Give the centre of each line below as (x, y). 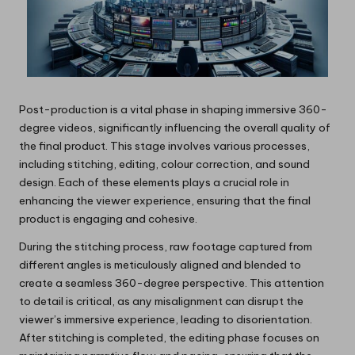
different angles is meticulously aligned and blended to (160, 265)
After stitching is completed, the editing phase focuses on (169, 338)
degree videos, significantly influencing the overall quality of (175, 128)
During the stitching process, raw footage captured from (166, 247)
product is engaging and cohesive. (108, 219)
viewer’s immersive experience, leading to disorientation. (166, 320)
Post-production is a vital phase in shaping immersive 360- (173, 110)
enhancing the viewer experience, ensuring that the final (165, 201)
